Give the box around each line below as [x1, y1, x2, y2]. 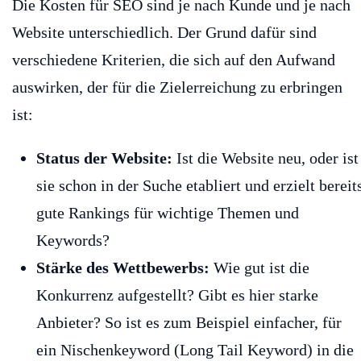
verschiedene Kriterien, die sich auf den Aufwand [12, 51, 335, 69]
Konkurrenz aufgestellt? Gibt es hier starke [36, 286, 318, 305]
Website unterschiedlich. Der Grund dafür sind [12, 23, 317, 42]
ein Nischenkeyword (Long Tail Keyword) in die [36, 341, 354, 359]
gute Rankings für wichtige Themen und [36, 204, 299, 222]
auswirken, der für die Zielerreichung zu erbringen [12, 78, 342, 97]
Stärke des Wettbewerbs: [36, 259, 210, 277]
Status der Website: [36, 149, 172, 168]
